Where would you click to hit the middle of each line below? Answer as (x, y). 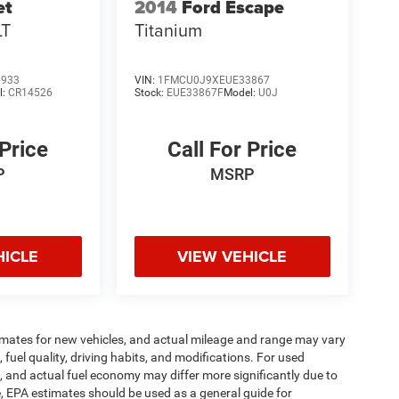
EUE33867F (195, 92)
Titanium (168, 30)
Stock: (150, 92)
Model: (240, 92)
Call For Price (232, 149)
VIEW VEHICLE (232, 256)
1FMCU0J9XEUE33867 (213, 80)
